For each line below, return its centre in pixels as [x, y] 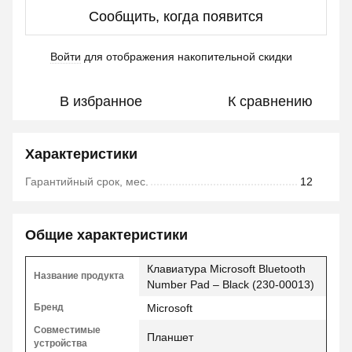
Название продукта [79, 275]
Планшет [170, 337]
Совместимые [67, 330]
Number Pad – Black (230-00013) [231, 284]
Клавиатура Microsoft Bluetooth [226, 268]
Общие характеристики [106, 235]
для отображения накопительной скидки [187, 56]
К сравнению [270, 101]
